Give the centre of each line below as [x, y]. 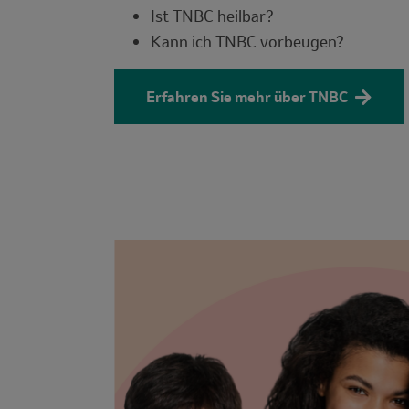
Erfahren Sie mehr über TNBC [247, 96]
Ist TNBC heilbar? [212, 16]
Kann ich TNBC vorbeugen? [247, 41]
